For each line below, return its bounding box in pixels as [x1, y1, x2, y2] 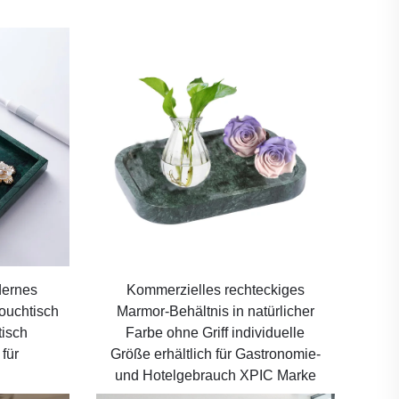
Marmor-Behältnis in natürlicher [116, 304, 314, 320]
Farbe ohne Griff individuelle [126, 325, 305, 341]
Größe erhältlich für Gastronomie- [110, 346, 321, 362]
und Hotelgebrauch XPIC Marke [114, 368, 316, 384]
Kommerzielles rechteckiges [126, 282, 305, 298]
